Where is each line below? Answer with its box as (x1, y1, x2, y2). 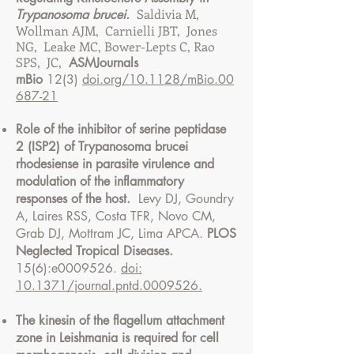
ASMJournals (69, 55, 138, 71)
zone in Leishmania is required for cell (16, 330, 219, 346)
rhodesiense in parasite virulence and (16, 156, 214, 172)
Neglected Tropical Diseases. (16, 243, 173, 259)
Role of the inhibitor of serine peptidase (16, 121, 226, 137)
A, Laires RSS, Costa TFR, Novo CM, (16, 208, 216, 224)
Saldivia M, (134, 6, 199, 22)
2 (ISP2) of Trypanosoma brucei (16, 138, 188, 155)
